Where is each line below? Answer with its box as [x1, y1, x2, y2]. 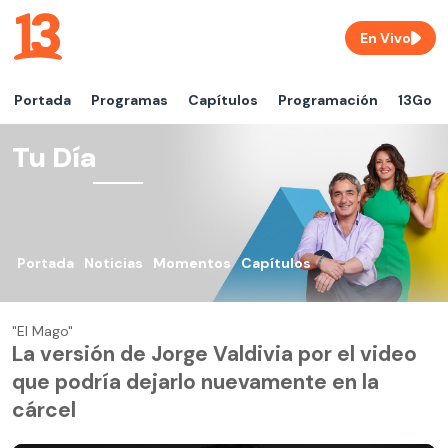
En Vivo [360, 29, 411, 47]
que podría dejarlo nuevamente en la [12, 368, 379, 396]
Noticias [84, 254, 143, 272]
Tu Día [12, 139, 96, 176]
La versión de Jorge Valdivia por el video [12, 340, 417, 368]
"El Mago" [12, 322, 73, 340]
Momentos [153, 254, 231, 272]
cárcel [12, 396, 76, 424]
